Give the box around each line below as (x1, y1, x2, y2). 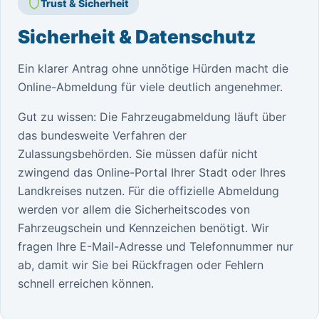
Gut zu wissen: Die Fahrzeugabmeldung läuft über (18, 110, 286, 124)
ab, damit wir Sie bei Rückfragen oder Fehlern (18, 258, 263, 272)
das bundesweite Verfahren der (18, 128, 187, 142)
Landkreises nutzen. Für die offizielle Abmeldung (18, 184, 279, 198)
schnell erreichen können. (18, 276, 154, 291)
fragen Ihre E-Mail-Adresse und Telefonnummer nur (18, 239, 293, 253)
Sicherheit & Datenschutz (18, 26, 256, 48)
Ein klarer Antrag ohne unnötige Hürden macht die (18, 61, 288, 75)
